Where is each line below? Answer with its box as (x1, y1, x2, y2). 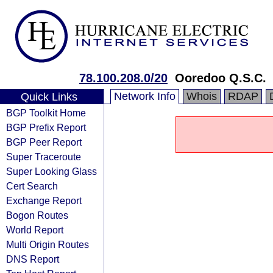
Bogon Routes (6, 210, 68, 221)
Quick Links (20, 91, 77, 103)
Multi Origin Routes (6, 239, 89, 250)
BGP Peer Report (6, 136, 82, 147)
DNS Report (6, 253, 59, 264)
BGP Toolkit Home (6, 107, 86, 118)
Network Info (114, 90, 175, 102)
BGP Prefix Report (6, 122, 86, 133)
